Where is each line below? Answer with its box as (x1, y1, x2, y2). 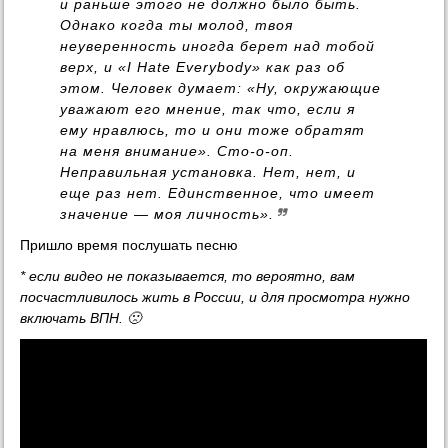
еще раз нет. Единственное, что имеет (60, 185, 376, 202)
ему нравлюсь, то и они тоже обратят (60, 122, 366, 139)
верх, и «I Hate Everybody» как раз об (60, 59, 346, 76)
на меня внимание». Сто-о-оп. (60, 143, 295, 160)
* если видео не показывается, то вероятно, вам (20, 268, 356, 285)
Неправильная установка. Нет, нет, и (60, 164, 357, 181)
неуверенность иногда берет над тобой (60, 38, 376, 55)
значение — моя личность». (60, 206, 275, 223)
